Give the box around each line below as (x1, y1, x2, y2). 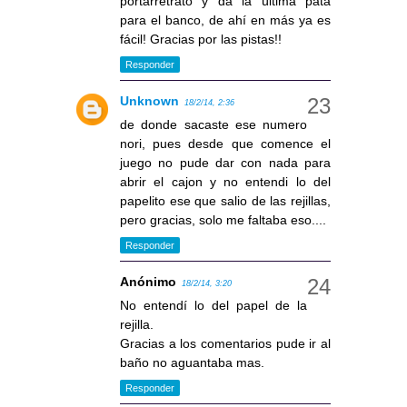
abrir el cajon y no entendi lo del (120, 174, 331, 189)
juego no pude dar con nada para (120, 154, 331, 170)
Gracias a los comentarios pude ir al (120, 335, 331, 351)
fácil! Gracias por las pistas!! (120, 31, 282, 46)
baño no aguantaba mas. (120, 354, 264, 370)
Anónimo (120, 273, 176, 289)
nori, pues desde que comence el (120, 135, 331, 151)
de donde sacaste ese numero (120, 116, 307, 132)
